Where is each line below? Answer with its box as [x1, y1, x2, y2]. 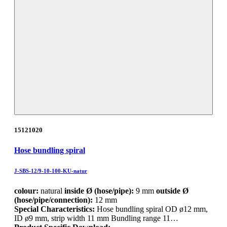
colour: [14, 186, 39, 195]
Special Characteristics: [14, 204, 97, 213]
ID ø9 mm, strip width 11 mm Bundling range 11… [14, 213, 178, 222]
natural [39, 186, 64, 195]
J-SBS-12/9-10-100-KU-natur [14, 167, 87, 174]
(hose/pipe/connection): [14, 195, 93, 204]
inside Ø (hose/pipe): [64, 186, 134, 195]
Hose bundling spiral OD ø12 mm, [97, 204, 208, 213]
